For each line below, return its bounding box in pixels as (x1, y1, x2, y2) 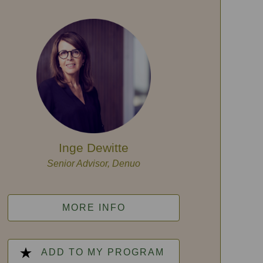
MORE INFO (62, 203, 126, 213)
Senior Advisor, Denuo (47, 159, 141, 168)
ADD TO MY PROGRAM (41, 247, 164, 257)
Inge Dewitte (59, 141, 129, 154)
